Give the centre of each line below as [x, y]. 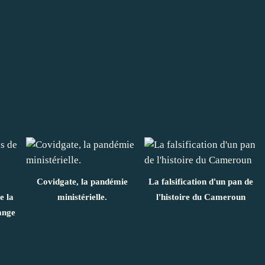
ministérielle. [82, 197]
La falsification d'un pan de [201, 181]
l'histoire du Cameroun [201, 197]
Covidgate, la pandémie [82, 181]
